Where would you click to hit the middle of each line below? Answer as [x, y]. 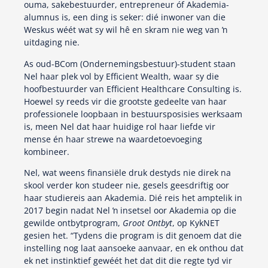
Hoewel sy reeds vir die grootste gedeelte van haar [125, 101]
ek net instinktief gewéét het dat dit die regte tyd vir [128, 261]
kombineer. [47, 151]
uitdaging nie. [52, 42]
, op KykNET [196, 223]
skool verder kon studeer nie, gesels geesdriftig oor [127, 185]
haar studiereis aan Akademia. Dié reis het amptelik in [133, 198]
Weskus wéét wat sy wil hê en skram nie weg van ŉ [126, 30]
